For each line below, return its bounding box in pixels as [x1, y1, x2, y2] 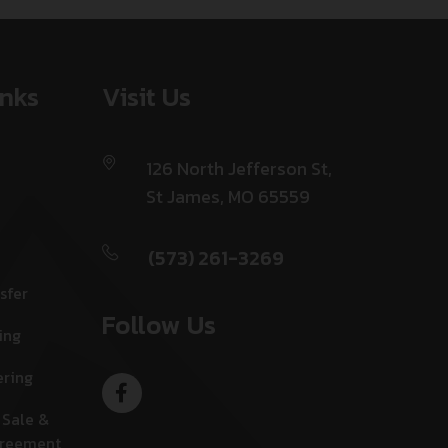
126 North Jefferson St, [145, 155, 332, 182]
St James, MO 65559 [145, 183, 310, 210]
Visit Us [101, 77, 191, 116]
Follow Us [101, 305, 216, 344]
